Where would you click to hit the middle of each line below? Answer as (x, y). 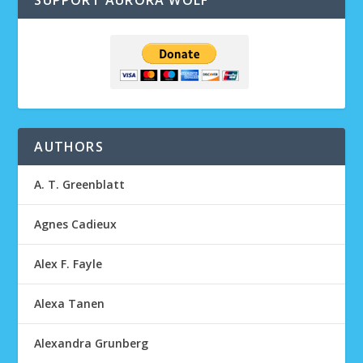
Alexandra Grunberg (92, 343)
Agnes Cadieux (76, 224)
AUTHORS (69, 147)
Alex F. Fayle (68, 264)
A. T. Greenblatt (80, 184)
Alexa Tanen (70, 303)
